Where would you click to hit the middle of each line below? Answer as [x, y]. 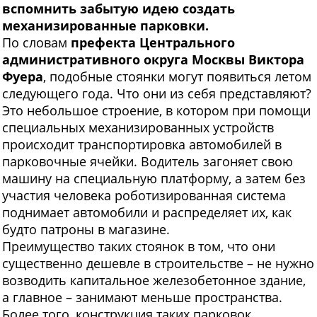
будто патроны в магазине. [86, 230]
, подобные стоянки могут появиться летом [177, 77]
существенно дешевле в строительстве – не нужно [158, 264]
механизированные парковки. [105, 26]
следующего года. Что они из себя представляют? [157, 94]
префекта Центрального [153, 43]
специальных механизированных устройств [138, 128]
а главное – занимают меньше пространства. [142, 298]
